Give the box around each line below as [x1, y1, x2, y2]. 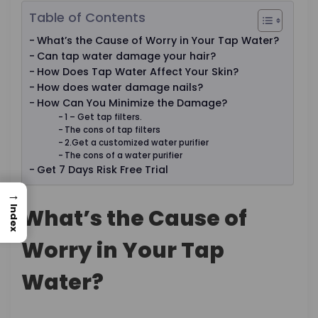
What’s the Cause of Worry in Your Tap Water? [36, 33, 279, 48]
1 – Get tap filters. [64, 111, 144, 123]
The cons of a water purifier [64, 149, 185, 161]
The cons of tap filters [64, 124, 163, 136]
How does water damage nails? [36, 79, 203, 94]
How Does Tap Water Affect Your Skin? [36, 64, 238, 79]
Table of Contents [29, 8, 146, 26]
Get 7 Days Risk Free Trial [36, 162, 168, 177]
